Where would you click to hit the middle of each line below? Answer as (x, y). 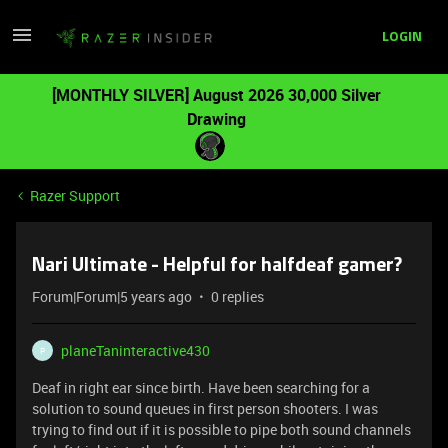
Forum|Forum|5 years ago (112, 296)
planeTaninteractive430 (135, 350)
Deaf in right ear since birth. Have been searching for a (201, 387)
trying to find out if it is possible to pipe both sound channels (221, 429)
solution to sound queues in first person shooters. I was (205, 408)
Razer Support (75, 195)
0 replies (237, 296)
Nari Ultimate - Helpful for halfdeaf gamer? (217, 266)
